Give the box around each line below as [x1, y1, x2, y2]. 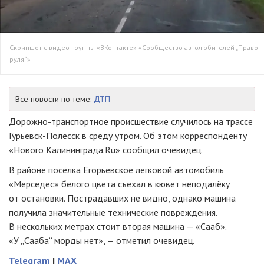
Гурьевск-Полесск [9, 130, 80, 142]
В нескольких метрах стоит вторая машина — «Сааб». [9, 220, 226, 233]
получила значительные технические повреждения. [9, 206, 217, 219]
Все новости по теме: [15, 94, 94, 105]
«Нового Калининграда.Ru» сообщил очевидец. [9, 144, 203, 156]
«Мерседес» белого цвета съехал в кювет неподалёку [9, 178, 230, 190]
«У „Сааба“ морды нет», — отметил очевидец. [9, 235, 196, 247]
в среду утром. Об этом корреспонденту [80, 130, 247, 142]
